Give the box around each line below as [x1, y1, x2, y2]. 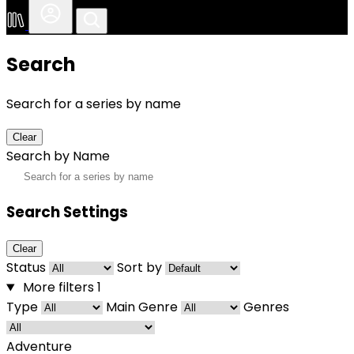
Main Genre [106, 298, 178, 317]
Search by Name [6, 146, 110, 165]
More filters [22, 278, 94, 297]
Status [6, 258, 46, 277]
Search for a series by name [6, 94, 181, 113]
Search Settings [6, 201, 128, 223]
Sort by [117, 258, 162, 277]
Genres [243, 298, 289, 317]
